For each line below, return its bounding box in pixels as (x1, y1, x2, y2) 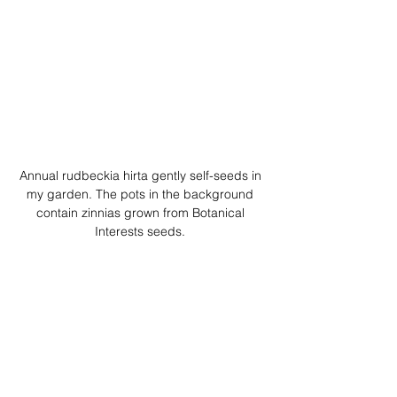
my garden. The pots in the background (27, 185, 257, 202)
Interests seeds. (95, 222, 189, 239)
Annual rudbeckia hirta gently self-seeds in (19, 167, 265, 183)
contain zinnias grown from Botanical (35, 204, 248, 221)
